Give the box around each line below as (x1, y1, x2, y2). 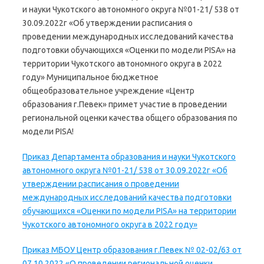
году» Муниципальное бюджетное (22, 72, 159, 82)
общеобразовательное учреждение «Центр (22, 86, 194, 96)
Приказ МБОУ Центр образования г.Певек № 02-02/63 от (22, 245, 242, 255)
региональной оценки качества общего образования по (22, 113, 237, 123)
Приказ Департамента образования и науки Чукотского (22, 152, 236, 162)
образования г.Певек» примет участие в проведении (22, 100, 227, 110)
